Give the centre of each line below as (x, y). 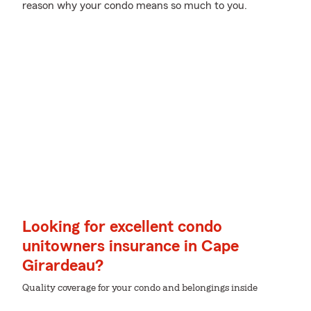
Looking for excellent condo (122, 227)
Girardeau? (63, 266)
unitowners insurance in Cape (131, 246)
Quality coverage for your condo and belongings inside (140, 288)
